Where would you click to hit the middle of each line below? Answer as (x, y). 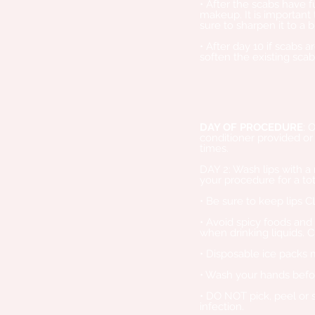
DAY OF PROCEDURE (251, 127)
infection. (222, 307)
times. (214, 148)
